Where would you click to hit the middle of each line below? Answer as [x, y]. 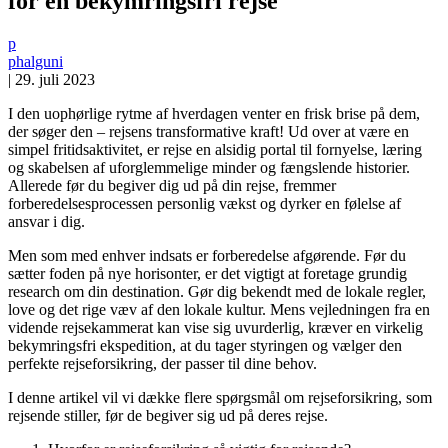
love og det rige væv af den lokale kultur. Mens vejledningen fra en [219, 309]
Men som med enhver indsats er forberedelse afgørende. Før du [207, 255]
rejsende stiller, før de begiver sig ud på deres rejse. [168, 415]
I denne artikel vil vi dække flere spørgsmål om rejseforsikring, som [220, 397]
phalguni [35, 61]
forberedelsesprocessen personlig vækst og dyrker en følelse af [204, 203]
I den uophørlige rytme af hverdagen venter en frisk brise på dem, [214, 113]
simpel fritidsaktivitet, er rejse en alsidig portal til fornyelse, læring [215, 149]
